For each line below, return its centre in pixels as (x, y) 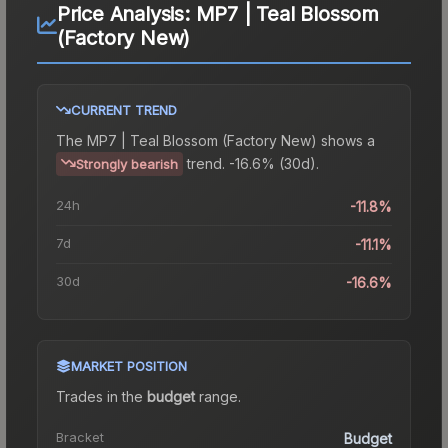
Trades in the (101, 396)
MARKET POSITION (129, 365)
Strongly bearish (127, 163)
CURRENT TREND (124, 109)
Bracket (80, 436)
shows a (346, 140)
